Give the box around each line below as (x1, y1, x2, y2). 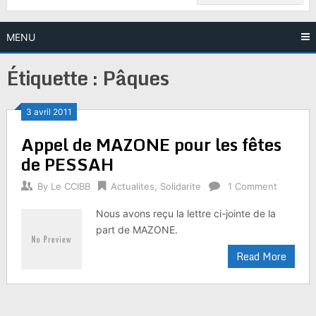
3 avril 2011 (25, 107, 72, 117)
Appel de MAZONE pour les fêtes (20, 130, 281, 158)
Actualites (110, 181, 154, 192)
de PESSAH (20, 150, 114, 178)
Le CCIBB (50, 181, 90, 192)
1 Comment (227, 181, 277, 192)
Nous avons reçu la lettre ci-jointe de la (96, 207, 276, 219)
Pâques (102, 61, 169, 94)
